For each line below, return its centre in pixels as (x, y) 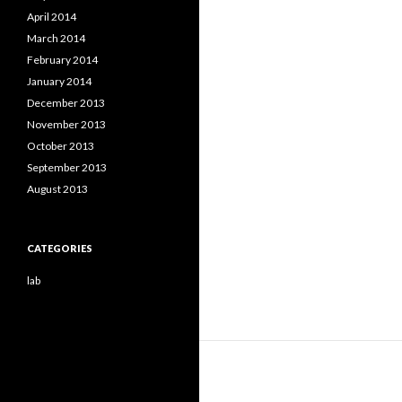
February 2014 (62, 60)
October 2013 (61, 146)
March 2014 (56, 38)
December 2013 (66, 103)
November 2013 (66, 124)
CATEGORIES (60, 248)
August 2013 (57, 189)
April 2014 (52, 17)
